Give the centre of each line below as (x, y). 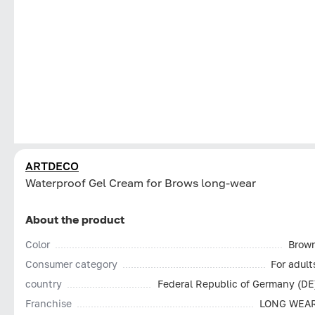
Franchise (49, 303)
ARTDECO (52, 166)
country (44, 283)
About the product (75, 219)
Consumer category (71, 264)
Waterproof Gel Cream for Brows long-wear (141, 182)
